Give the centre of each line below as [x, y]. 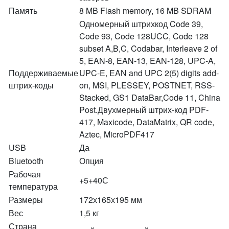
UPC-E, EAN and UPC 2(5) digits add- [149, 73]
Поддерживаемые [43, 73]
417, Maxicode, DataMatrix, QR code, [147, 122]
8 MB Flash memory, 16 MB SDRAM [145, 10]
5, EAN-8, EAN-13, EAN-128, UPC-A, [147, 61]
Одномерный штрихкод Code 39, [141, 24]
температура [33, 186]
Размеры [26, 200]
